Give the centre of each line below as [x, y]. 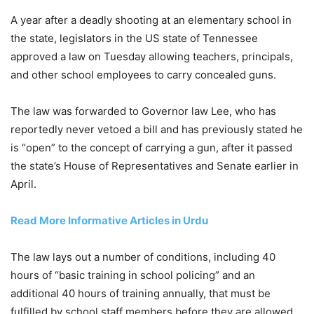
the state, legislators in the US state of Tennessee [134, 39]
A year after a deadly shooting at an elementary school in [151, 20]
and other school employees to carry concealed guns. [143, 75]
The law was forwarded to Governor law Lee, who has [143, 111]
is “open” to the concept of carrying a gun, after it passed [151, 148]
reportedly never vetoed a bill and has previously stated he [157, 130]
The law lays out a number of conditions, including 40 [143, 257]
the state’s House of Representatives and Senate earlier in [155, 166]
